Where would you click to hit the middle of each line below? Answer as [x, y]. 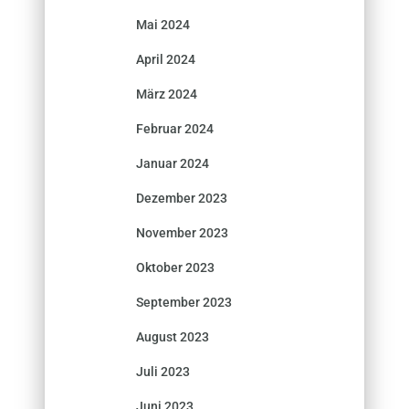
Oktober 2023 [175, 267]
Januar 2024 [173, 163]
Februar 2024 [175, 128]
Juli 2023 [163, 371]
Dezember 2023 [182, 198]
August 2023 [173, 336]
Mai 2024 [163, 24]
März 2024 [167, 94]
